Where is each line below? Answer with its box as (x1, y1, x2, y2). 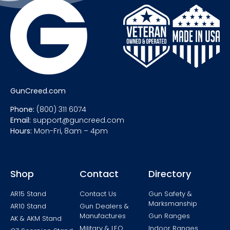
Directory (148, 167, 191, 180)
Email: (10, 114, 31, 125)
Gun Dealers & (79, 201, 129, 211)
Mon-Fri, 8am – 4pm (32, 125, 108, 136)
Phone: (10, 104, 34, 114)
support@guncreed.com (31, 114, 124, 125)
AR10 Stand (10, 201, 46, 211)
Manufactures (79, 210, 126, 221)
